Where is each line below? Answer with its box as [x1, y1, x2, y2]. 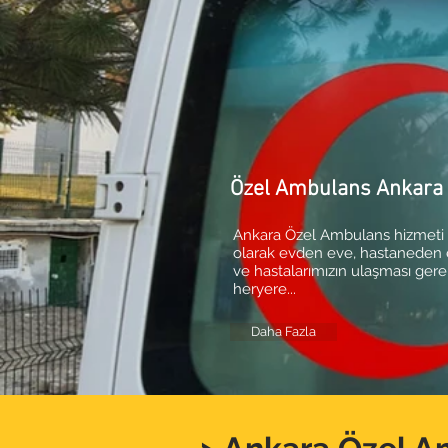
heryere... [233, 280, 296, 298]
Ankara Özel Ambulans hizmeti [233, 226, 444, 244]
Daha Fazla [251, 324, 316, 339]
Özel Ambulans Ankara [230, 176, 443, 203]
